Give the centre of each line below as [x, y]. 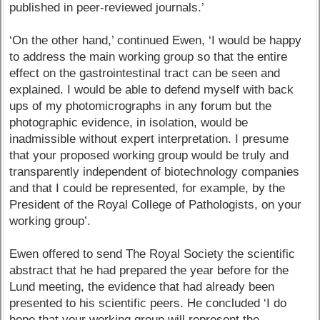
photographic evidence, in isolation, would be [129, 123]
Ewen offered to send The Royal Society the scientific [152, 254]
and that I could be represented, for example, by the [147, 189]
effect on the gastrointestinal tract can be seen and [145, 74]
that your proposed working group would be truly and [149, 156]
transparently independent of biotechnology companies [155, 172]
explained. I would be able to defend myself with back [152, 90]
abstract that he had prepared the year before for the [149, 271]
